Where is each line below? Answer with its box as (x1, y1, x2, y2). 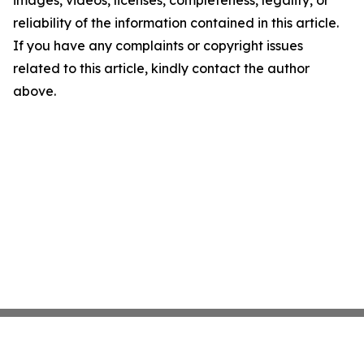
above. (13, 83, 56, 99)
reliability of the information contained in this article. (13, 15, 339, 31)
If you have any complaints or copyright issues (13, 37, 303, 54)
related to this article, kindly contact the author (13, 60, 310, 76)
